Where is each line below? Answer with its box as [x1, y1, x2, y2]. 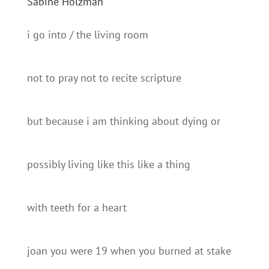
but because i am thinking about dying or [26, 114, 220, 128]
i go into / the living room [26, 28, 148, 41]
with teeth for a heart [26, 201, 127, 214]
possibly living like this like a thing [26, 157, 190, 171]
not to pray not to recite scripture [26, 71, 181, 85]
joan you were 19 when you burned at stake [26, 244, 231, 258]
